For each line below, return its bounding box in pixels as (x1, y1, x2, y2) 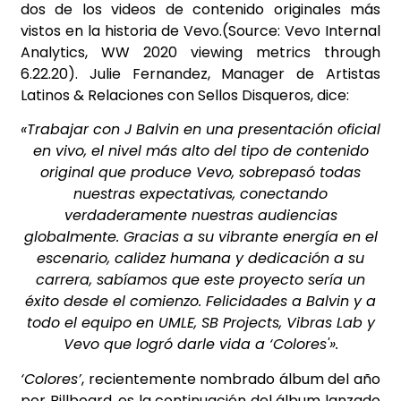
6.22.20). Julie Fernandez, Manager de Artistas (21, 63, 380, 84)
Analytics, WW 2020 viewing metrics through (21, 41, 380, 63)
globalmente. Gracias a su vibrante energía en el (23, 226, 378, 248)
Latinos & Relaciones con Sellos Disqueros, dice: (21, 84, 349, 106)
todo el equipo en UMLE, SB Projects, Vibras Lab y (26, 312, 375, 334)
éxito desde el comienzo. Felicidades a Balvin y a (25, 291, 376, 312)
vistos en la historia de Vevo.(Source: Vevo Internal (21, 20, 380, 41)
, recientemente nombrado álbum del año (81, 368, 380, 389)
